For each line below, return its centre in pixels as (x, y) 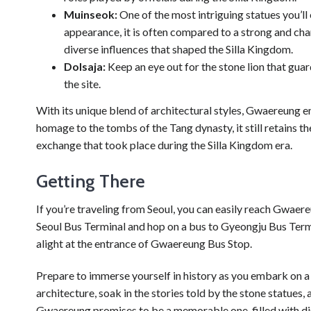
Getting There (91, 181)
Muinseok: (91, 14)
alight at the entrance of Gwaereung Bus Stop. (144, 243)
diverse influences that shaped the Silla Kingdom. (178, 49)
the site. (82, 83)
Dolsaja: (85, 66)
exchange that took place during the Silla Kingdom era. (164, 144)
